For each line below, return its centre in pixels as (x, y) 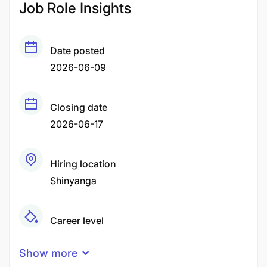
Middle (65, 237)
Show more (48, 253)
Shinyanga (73, 181)
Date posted (77, 51)
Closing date (79, 107)
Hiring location (83, 164)
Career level (77, 221)
